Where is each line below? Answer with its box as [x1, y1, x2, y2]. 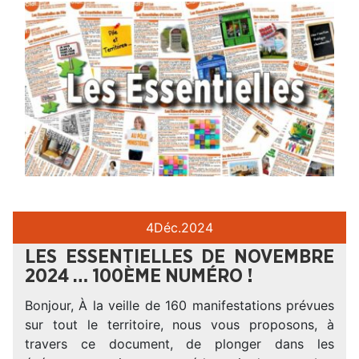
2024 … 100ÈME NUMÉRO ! [25, 267, 253, 287]
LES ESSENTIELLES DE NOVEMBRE [25, 248, 334, 268]
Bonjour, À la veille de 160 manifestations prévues [25, 297, 334, 314]
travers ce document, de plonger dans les [25, 336, 334, 353]
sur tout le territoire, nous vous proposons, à [25, 317, 334, 333]
